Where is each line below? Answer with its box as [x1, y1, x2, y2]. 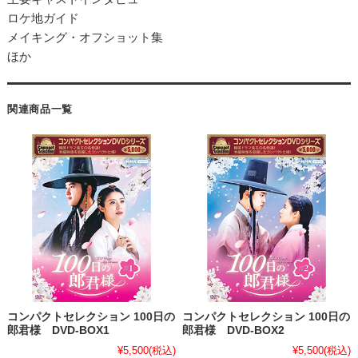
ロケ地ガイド [6, 10, 79, 25]
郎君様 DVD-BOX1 [6, 324, 109, 337]
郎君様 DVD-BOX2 [182, 324, 285, 337]
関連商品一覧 [6, 102, 73, 115]
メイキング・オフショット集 [6, 30, 163, 44]
